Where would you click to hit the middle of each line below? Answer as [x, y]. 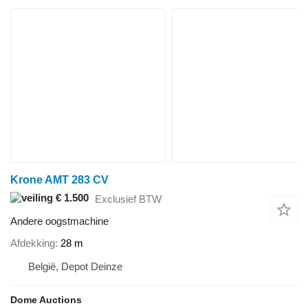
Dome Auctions [46, 299]
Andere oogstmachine [59, 221]
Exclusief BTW [128, 199]
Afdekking [33, 243]
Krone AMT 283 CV [59, 180]
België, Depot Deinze [75, 266]
